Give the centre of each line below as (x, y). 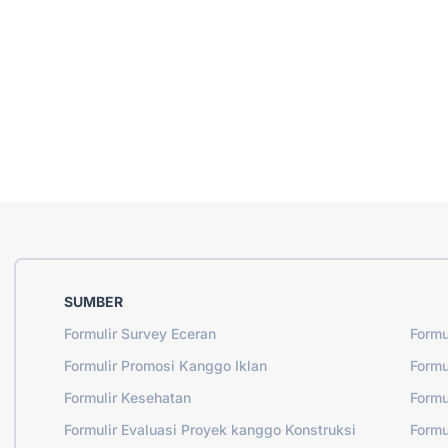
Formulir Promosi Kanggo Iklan (165, 365)
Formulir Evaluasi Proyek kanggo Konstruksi (210, 429)
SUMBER (93, 301)
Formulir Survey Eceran (140, 333)
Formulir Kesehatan (127, 397)
